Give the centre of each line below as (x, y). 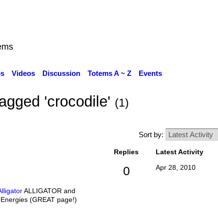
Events (150, 73)
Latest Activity (179, 152)
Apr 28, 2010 (175, 168)
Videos (23, 73)
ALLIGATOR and (49, 191)
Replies (126, 152)
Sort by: (152, 135)
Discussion (61, 73)
